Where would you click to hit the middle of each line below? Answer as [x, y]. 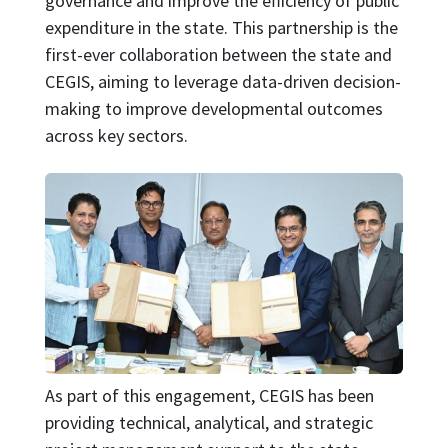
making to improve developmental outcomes [213, 108]
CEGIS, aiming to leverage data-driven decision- [222, 81]
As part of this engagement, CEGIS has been [209, 395]
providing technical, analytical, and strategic [208, 422]
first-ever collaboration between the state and [218, 54]
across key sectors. [116, 135]
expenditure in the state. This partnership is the [221, 27]
